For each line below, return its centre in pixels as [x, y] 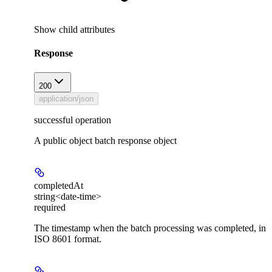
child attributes [87, 30]
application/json [66, 98]
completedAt [59, 185]
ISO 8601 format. [68, 239]
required [50, 207]
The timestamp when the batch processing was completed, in [150, 228]
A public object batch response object [105, 140]
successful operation [73, 120]
